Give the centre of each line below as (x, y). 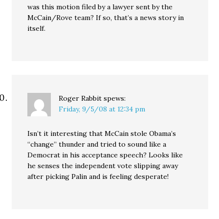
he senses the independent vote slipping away (103, 166)
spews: (115, 98)
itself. (37, 28)
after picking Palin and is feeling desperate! (98, 176)
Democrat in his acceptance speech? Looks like (105, 155)
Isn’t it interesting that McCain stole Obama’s (102, 133)
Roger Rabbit (80, 98)
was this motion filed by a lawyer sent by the (100, 7)
